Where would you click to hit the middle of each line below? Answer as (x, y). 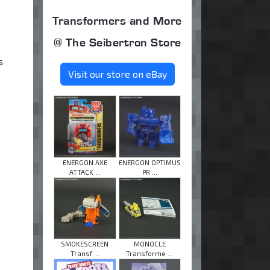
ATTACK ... (85, 172)
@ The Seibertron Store (117, 42)
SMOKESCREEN (85, 244)
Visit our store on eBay (117, 74)
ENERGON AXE (85, 162)
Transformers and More (117, 21)
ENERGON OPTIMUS (149, 162)
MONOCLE (149, 244)
